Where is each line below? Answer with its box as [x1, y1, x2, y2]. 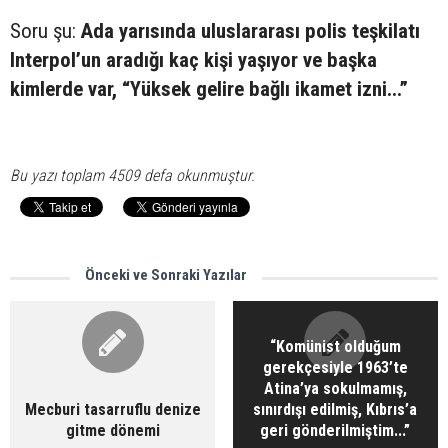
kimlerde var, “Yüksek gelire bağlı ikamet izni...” [10, 77, 408, 101]
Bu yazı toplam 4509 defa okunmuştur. [10, 166, 255, 185]
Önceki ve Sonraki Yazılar [85, 266, 247, 284]
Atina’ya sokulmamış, [263, 379, 407, 398]
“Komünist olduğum [269, 337, 401, 356]
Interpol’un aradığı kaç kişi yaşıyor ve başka [10, 48, 377, 72]
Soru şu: [10, 19, 81, 43]
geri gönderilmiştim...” [260, 421, 411, 440]
